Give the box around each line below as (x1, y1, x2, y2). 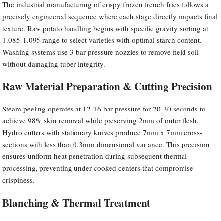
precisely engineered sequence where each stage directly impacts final (2, 11, 218, 21)
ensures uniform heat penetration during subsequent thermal (2, 151, 187, 161)
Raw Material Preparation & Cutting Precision (2, 79, 212, 94)
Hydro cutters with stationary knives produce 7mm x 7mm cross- (2, 127, 202, 138)
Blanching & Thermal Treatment (2, 195, 150, 210)
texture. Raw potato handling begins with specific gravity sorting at (2, 23, 208, 33)
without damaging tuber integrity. (2, 58, 105, 69)
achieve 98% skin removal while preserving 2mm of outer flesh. (2, 115, 199, 126)
